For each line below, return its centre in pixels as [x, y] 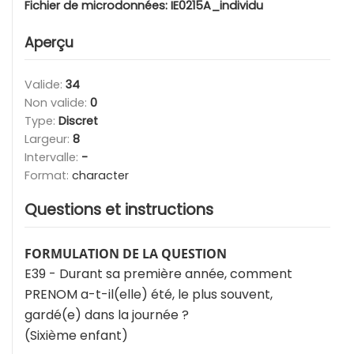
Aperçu [49, 43]
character [100, 176]
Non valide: [57, 103]
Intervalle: [53, 158]
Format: [48, 176]
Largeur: [49, 139]
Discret [78, 121]
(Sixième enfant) [76, 336]
